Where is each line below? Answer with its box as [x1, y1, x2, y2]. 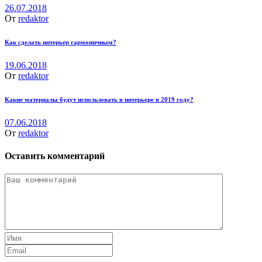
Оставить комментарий [5, 150, 105, 161]
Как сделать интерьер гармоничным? [5, 38, 116, 46]
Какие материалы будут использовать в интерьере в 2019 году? [5, 95, 194, 103]
